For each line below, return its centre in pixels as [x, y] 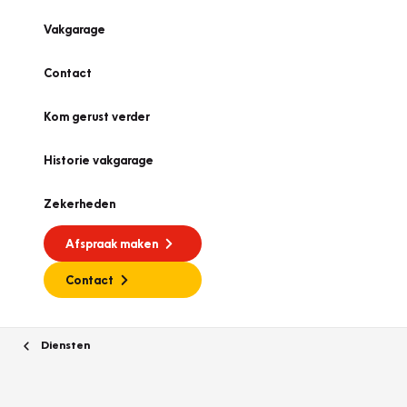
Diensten [64, 344]
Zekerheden [79, 203]
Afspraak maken [112, 243]
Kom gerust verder [97, 116]
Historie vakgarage [99, 160]
